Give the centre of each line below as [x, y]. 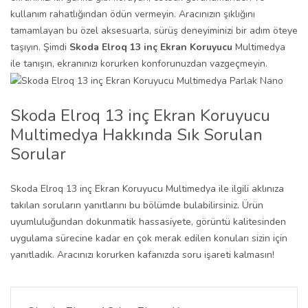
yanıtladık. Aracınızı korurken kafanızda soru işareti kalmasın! [142, 254]
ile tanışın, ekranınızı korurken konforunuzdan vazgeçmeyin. [139, 64]
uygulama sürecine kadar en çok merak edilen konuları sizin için [149, 238]
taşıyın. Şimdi [40, 47]
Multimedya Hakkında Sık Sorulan [136, 134]
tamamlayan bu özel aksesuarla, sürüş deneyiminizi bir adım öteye [154, 31]
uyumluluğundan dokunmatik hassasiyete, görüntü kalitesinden [148, 221]
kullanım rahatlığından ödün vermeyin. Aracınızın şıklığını [133, 14]
